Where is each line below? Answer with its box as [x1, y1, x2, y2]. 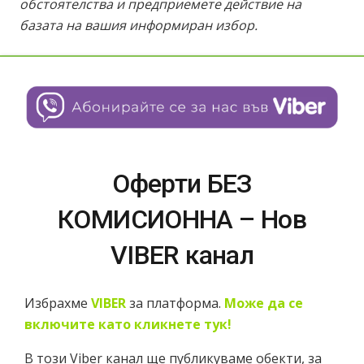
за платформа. [129, 293, 224, 312]
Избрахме [24, 293, 91, 312]
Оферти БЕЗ [112, 167, 252, 199]
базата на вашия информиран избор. [19, 16, 258, 35]
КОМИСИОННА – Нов [58, 203, 306, 235]
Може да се [224, 293, 303, 312]
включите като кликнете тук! [24, 314, 232, 333]
